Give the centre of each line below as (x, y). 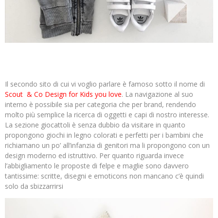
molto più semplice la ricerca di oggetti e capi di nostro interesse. (107, 114)
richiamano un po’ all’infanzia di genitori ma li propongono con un (107, 145)
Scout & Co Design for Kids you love (63, 94)
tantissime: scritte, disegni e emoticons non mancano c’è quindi (104, 176)
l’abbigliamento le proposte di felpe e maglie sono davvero (97, 165)
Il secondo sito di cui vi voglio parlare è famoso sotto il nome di (105, 84)
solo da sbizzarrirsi (34, 186)
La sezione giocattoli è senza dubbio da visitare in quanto (95, 125)
